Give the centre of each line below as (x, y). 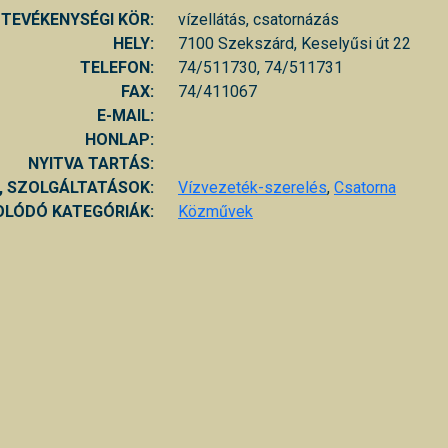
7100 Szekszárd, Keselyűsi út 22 (294, 43)
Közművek (215, 211)
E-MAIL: (125, 115)
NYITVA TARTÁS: (91, 163)
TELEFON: (117, 67)
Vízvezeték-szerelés (252, 187)
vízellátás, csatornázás (258, 19)
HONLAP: (119, 139)
